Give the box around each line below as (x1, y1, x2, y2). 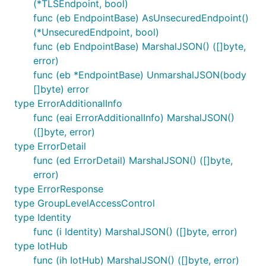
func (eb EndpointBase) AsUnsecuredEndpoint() (33, 12, 249, 24)
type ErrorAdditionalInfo (14, 97, 122, 109)
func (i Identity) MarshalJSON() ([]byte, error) (33, 226, 237, 237)
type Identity (14, 211, 71, 223)
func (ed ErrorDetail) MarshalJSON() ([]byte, (33, 154, 233, 166)
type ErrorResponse (14, 183, 103, 195)
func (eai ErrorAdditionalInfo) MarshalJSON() (33, 112, 235, 123)
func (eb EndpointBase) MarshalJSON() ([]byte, (33, 40, 246, 52)
